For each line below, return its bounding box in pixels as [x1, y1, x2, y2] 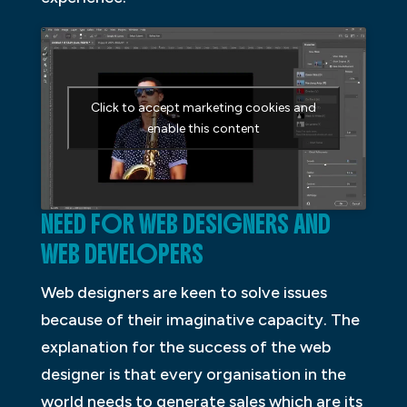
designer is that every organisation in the [40, 363, 346, 384]
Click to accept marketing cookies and [90, 100, 316, 116]
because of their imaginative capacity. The [40, 309, 360, 330]
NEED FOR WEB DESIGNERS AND [40, 208, 331, 240]
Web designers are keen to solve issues [40, 282, 327, 303]
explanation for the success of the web [40, 336, 331, 357]
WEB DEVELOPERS [40, 238, 203, 270]
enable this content [146, 121, 260, 137]
